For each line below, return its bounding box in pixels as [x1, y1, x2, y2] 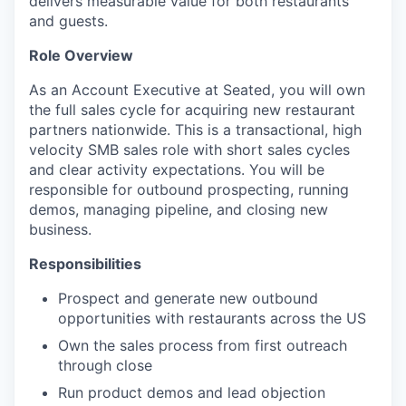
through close [58, 356, 152, 375]
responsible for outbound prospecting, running [29, 180, 349, 199]
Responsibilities [29, 255, 141, 274]
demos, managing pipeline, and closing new [29, 200, 328, 219]
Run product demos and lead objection [58, 383, 325, 402]
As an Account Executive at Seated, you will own [29, 81, 365, 100]
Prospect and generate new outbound [58, 289, 318, 308]
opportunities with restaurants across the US [58, 309, 366, 328]
